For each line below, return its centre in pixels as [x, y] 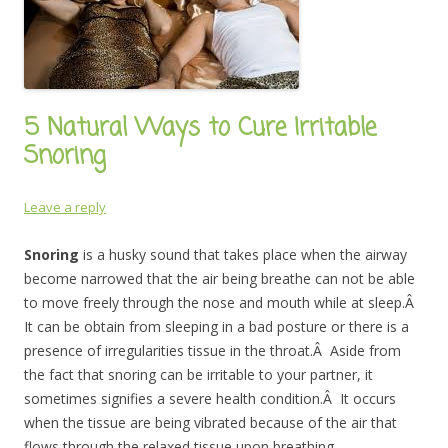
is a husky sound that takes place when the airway [245, 254]
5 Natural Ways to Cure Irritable [200, 128]
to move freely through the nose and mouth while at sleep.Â [221, 302]
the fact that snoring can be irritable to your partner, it [198, 374]
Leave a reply [65, 207]
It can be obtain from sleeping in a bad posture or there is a [216, 326]
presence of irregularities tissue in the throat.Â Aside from [212, 350]
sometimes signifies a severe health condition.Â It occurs [210, 398]
